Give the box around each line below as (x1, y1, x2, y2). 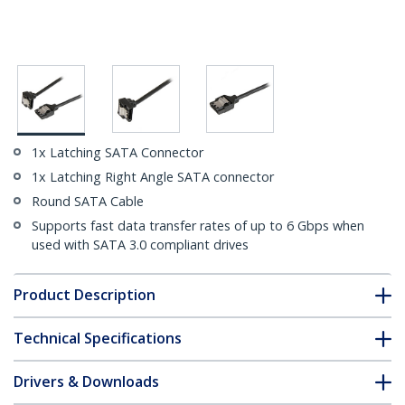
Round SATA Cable (32, 193, 144, 211)
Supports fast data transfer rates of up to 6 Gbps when (32, 217, 364, 235)
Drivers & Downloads (14, 372, 159, 392)
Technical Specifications (14, 328, 182, 349)
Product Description (14, 285, 155, 306)
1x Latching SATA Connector (32, 144, 203, 162)
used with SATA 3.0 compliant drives (32, 236, 249, 254)
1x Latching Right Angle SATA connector (32, 168, 274, 186)
